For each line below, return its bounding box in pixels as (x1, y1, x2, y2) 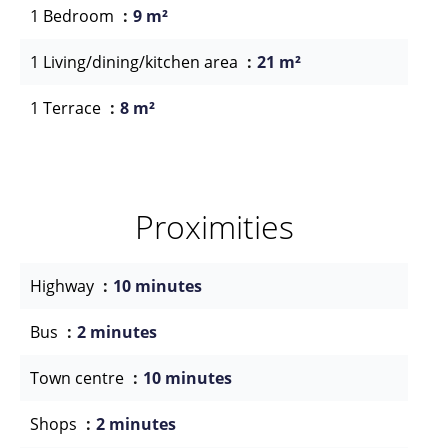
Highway (30, 275, 98, 297)
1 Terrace (30, 97, 105, 119)
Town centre (30, 367, 128, 389)
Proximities (134, 205, 294, 248)
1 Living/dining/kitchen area (30, 51, 242, 73)
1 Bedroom (30, 5, 118, 27)
